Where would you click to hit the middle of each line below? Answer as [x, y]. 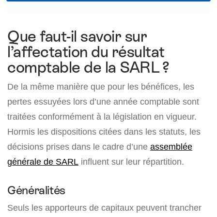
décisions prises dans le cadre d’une [79, 147]
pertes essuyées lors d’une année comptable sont [103, 102]
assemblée [171, 147]
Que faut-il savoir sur [77, 37]
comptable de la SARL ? [88, 68]
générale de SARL [43, 162]
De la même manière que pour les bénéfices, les [101, 87]
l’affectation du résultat [86, 52]
